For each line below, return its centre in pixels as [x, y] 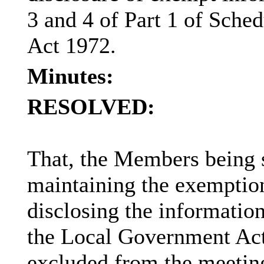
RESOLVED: [91, 107]
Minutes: [70, 76]
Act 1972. [71, 46]
